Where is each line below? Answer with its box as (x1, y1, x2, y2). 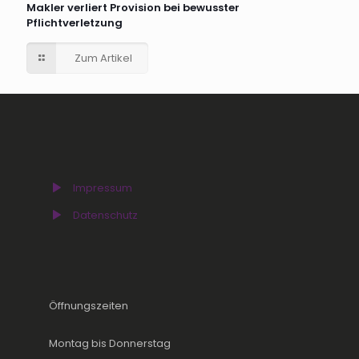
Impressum (73, 179, 132, 196)
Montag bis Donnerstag (49, 336, 171, 352)
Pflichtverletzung (26, 15, 123, 31)
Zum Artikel (75, 50, 132, 67)
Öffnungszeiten (49, 298, 128, 314)
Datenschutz (73, 207, 138, 223)
